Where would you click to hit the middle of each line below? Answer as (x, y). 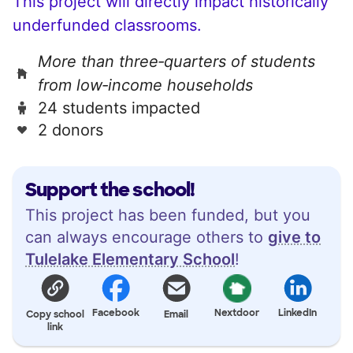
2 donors (71, 130)
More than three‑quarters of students (176, 61)
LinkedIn (298, 312)
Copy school (56, 314)
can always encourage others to (147, 237)
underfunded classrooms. (107, 25)
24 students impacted (119, 108)
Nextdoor (237, 312)
